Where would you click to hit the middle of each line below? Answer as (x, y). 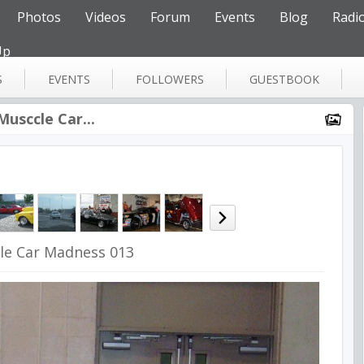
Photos (39, 17)
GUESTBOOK (284, 79)
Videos (106, 17)
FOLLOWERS (170, 79)
